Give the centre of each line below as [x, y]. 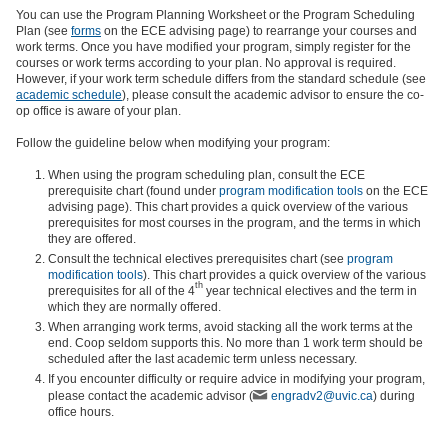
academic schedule [69, 95]
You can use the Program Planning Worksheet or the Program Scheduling [215, 15]
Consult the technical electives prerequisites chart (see [197, 259]
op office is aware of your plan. [98, 111]
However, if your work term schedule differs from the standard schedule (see [221, 79]
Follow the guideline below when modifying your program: [173, 143]
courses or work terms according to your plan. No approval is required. [206, 63]
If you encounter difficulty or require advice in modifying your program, [236, 379]
